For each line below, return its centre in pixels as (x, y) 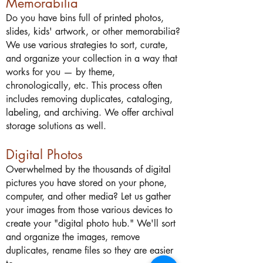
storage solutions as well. (56, 126)
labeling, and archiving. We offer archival (90, 112)
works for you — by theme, (60, 72)
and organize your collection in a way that (92, 58)
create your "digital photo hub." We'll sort (91, 223)
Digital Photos (44, 154)
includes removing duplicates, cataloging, (89, 99)
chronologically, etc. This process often (84, 85)
